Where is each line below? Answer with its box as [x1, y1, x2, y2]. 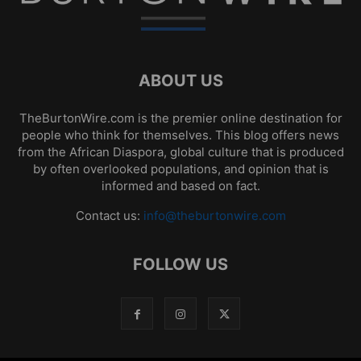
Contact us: [75, 207, 143, 223]
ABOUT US [138, 70, 223, 90]
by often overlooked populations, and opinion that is [32, 160, 329, 176]
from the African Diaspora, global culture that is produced [17, 143, 344, 160]
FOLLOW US [133, 254, 228, 274]
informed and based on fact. [101, 177, 260, 193]
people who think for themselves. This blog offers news [22, 127, 339, 143]
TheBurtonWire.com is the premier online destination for [19, 110, 342, 126]
